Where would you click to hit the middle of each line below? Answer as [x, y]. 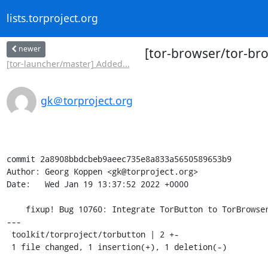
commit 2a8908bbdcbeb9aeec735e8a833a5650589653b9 [119, 159]
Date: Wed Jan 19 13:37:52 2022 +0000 [97, 184]
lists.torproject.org [52, 18]
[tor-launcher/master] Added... [68, 63]
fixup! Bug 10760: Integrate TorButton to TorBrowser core [16, 209]
